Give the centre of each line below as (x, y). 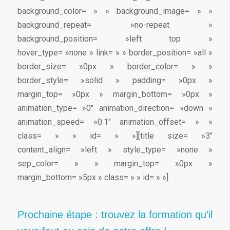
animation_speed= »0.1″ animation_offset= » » (115, 122)
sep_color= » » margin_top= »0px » (115, 163)
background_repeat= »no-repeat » (115, 25)
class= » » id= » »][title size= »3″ (115, 136)
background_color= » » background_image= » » (115, 11)
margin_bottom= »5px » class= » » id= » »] (93, 177)
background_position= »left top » (115, 39)
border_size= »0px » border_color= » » (115, 66)
